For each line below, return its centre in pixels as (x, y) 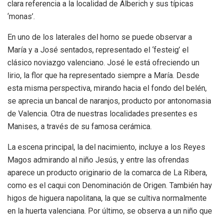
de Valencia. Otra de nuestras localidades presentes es (102, 113)
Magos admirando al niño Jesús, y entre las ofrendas (98, 160)
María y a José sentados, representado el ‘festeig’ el (98, 50)
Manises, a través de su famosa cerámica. (80, 126)
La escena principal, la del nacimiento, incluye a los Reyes (106, 147)
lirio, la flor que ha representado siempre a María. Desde (103, 75)
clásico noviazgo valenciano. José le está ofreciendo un (103, 62)
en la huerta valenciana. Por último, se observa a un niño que (110, 211)
